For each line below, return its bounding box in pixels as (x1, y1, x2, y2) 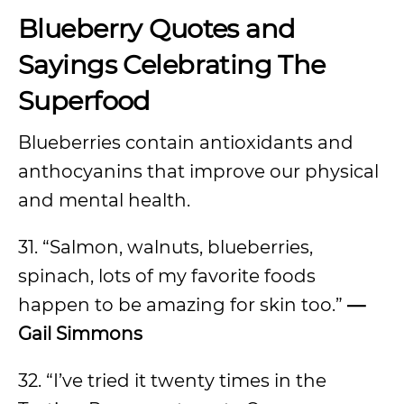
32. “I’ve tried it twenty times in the (18, 370, 326, 391)
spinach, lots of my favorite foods (18, 265, 316, 287)
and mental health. (18, 189, 195, 211)
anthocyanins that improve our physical (18, 161, 379, 182)
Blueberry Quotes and (18, 13, 296, 44)
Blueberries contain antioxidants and (18, 132, 353, 153)
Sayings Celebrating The (18, 49, 326, 80)
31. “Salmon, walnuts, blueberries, (18, 236, 313, 258)
